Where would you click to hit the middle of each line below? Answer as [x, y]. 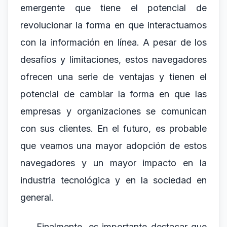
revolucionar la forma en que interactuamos [113, 25]
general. [37, 197]
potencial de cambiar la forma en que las [113, 94]
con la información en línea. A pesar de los [113, 42]
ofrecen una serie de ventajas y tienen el [113, 77]
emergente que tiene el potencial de [113, 8]
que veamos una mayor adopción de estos [113, 146]
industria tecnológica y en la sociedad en [113, 180]
